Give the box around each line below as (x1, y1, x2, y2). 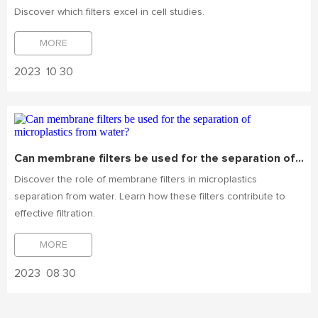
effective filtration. (14, 209, 95, 219)
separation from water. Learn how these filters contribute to (14, 192, 285, 202)
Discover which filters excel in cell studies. (14, 7, 204, 17)
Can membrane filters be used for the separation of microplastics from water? (295, 153, 304, 164)
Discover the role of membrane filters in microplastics (14, 175, 257, 185)
